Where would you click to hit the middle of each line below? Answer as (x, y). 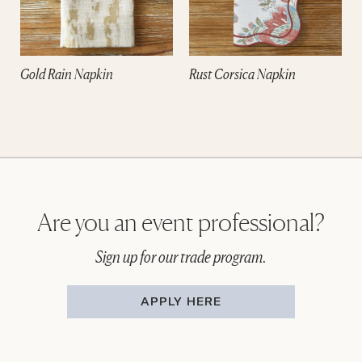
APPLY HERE (181, 301)
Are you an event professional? (181, 222)
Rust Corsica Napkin (242, 73)
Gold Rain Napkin (67, 73)
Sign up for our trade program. (181, 257)
